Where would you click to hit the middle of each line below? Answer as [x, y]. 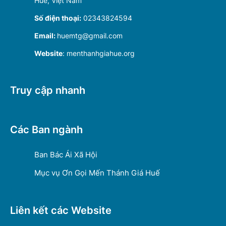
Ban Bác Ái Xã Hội [66, 155]
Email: [46, 36]
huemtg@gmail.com [90, 36]
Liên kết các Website [61, 211]
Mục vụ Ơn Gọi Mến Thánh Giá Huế [97, 173]
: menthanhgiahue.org [99, 53]
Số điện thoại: [58, 18]
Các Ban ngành [46, 130]
